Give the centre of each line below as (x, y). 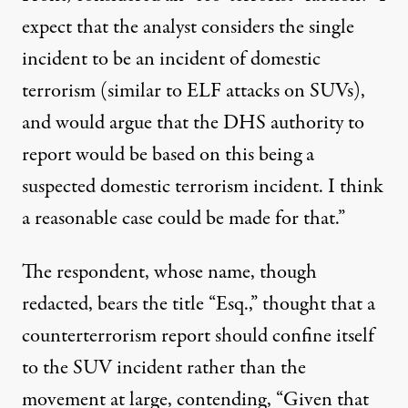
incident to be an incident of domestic (171, 59)
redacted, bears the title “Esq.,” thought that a (199, 304)
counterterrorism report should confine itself (198, 336)
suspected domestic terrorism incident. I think (203, 186)
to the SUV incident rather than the (164, 367)
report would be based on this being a (168, 154)
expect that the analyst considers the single (188, 27)
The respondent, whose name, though (169, 272)
